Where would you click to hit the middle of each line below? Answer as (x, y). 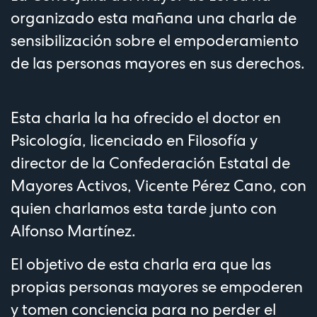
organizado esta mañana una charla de (154, 17)
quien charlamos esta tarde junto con (144, 208)
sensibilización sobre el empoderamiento (155, 40)
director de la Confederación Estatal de (150, 162)
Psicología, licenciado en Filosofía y (134, 140)
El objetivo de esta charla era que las (141, 264)
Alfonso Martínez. (73, 230)
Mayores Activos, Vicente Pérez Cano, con (158, 185)
